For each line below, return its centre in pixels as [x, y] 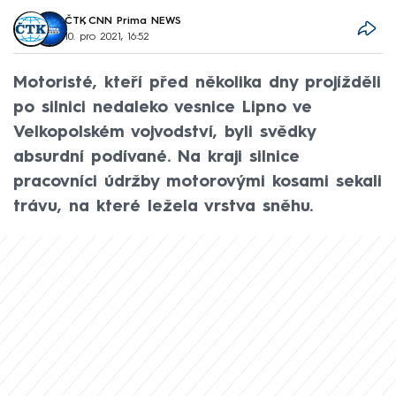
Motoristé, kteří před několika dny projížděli [197, 83]
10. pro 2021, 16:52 [107, 37]
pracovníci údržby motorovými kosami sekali [198, 182]
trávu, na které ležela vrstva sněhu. [163, 206]
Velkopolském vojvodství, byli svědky [164, 132]
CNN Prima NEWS [134, 21]
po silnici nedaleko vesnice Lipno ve [163, 107]
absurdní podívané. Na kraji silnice [156, 157]
